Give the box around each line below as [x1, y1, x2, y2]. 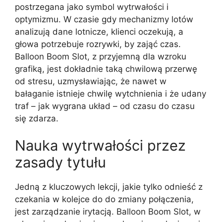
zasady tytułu [15, 154, 106, 171]
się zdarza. [15, 113, 58, 123]
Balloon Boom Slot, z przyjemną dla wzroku [15, 51, 186, 61]
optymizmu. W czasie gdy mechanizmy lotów [15, 14, 193, 24]
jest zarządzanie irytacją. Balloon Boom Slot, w [15, 207, 201, 217]
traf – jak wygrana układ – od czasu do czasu [15, 101, 195, 111]
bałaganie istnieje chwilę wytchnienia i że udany [15, 88, 206, 99]
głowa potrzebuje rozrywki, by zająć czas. [15, 39, 181, 49]
